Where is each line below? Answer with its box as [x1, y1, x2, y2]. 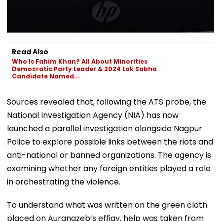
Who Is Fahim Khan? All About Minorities [12, 57, 147, 66]
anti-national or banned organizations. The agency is [7, 149, 211, 161]
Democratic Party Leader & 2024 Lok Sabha [12, 64, 157, 73]
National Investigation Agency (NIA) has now [7, 109, 179, 121]
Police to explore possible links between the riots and [7, 136, 213, 147]
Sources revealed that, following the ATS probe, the [7, 96, 206, 108]
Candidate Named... [12, 72, 80, 80]
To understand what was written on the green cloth [7, 199, 207, 211]
